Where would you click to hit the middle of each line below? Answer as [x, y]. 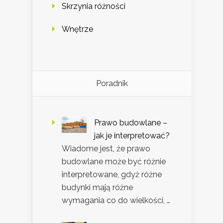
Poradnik [112, 84]
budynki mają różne [97, 188]
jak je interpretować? [132, 136]
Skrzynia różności [94, 6]
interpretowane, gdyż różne [112, 175]
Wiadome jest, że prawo [106, 149]
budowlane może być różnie [114, 162]
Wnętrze [77, 29]
